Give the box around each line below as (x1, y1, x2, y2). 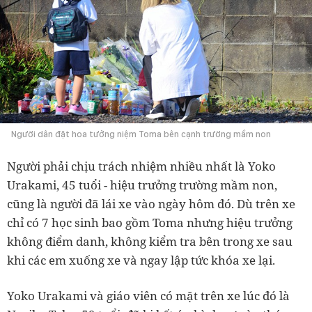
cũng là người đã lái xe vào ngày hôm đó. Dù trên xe (7, 196, 295, 212)
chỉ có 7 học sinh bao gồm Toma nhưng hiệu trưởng (7, 214, 292, 231)
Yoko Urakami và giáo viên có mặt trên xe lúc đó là (7, 288, 290, 304)
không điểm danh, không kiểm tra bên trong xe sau (7, 233, 292, 250)
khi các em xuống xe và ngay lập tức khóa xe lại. (7, 252, 275, 269)
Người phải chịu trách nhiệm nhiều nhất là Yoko (7, 158, 276, 175)
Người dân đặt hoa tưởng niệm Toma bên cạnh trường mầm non (11, 129, 271, 140)
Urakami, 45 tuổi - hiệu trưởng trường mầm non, (7, 177, 277, 194)
